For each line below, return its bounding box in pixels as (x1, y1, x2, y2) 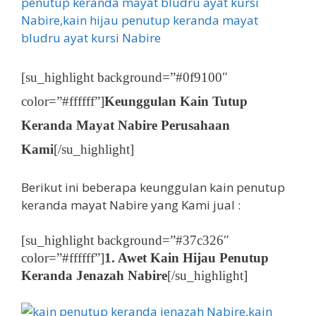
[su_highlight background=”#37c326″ (21, 233, 229, 248)
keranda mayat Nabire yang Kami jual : (21, 196, 241, 213)
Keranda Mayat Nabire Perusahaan (21, 118, 230, 133)
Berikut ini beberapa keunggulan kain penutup (21, 178, 285, 195)
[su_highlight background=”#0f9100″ (21, 70, 228, 85)
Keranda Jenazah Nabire (21, 268, 167, 283)
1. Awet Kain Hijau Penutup (104, 250, 269, 265)
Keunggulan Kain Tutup (104, 94, 248, 109)
